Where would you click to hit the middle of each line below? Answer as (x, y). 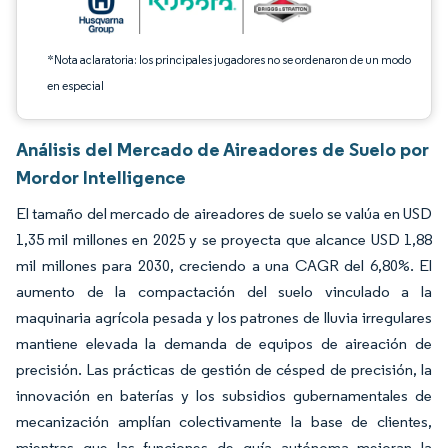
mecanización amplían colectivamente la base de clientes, (224, 421)
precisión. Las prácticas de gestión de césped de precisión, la (224, 369)
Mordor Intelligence (101, 177)
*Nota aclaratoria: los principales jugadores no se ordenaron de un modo (229, 59)
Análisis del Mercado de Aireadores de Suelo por (222, 149)
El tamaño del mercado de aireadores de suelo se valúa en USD (224, 213)
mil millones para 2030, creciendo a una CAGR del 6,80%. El (224, 265)
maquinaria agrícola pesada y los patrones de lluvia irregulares (224, 317)
